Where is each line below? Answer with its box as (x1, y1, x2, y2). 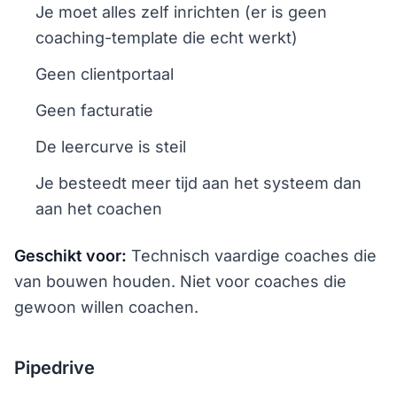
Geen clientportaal (35, 64, 174, 83)
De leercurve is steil (35, 136, 186, 156)
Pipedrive (14, 356, 95, 378)
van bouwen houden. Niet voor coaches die (14, 271, 346, 291)
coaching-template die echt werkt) (35, 27, 298, 47)
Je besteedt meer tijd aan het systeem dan (35, 173, 362, 192)
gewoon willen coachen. (14, 297, 198, 316)
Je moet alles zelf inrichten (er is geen (35, 2, 327, 21)
